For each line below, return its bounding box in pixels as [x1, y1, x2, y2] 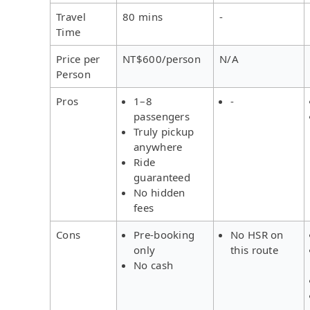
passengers [134, 109, 190, 123]
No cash [134, 257, 174, 272]
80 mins [122, 9, 163, 24]
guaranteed [134, 170, 191, 184]
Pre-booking [134, 227, 195, 241]
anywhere [134, 139, 183, 154]
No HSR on [230, 227, 284, 241]
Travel [56, 9, 86, 24]
